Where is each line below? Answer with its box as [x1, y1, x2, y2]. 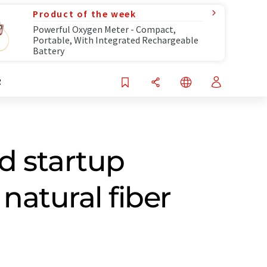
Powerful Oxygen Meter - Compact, [33, 23, 176, 35]
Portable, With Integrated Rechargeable [33, 34, 198, 46]
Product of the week [33, 8, 136, 20]
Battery [33, 45, 64, 57]
